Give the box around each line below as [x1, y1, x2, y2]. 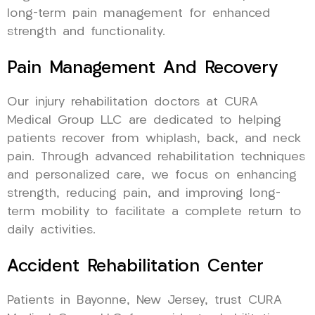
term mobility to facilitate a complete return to [7, 205, 302, 218]
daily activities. [7, 224, 96, 236]
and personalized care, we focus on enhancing [7, 169, 297, 181]
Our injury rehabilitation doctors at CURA [7, 96, 258, 108]
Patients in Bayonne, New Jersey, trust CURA [7, 294, 282, 307]
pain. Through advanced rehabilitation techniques [7, 150, 305, 163]
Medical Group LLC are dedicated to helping [7, 114, 281, 127]
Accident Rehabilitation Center [7, 257, 264, 276]
